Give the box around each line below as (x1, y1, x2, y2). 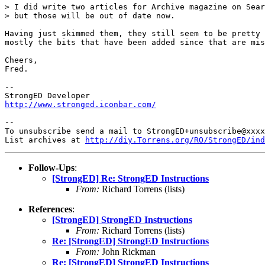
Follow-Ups (28, 162, 75, 173)
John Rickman (99, 246, 156, 257)
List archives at (5, 135, 85, 144)
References (28, 203, 72, 214)
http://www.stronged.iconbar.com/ (5, 99, 156, 109)
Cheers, (5, 55, 38, 64)
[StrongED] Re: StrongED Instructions (52, 173, 209, 183)
